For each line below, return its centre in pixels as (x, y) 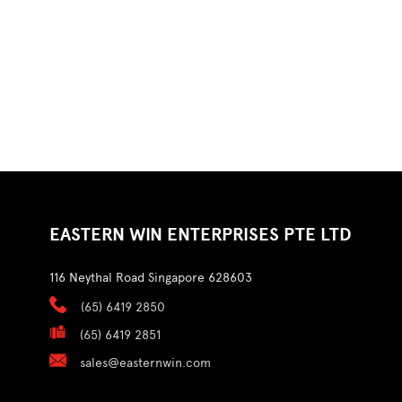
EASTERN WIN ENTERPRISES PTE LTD (201, 234)
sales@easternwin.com (146, 363)
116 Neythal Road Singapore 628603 (151, 277)
